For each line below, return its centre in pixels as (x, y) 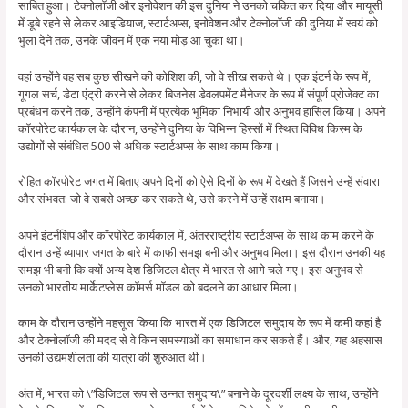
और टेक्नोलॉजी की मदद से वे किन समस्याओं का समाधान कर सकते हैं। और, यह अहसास (200, 340)
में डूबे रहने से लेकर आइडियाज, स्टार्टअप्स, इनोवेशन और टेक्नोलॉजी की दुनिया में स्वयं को (198, 23)
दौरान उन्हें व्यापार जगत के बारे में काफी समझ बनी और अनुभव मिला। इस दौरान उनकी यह (201, 252)
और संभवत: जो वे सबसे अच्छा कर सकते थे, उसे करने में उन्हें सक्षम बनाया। (172, 199)
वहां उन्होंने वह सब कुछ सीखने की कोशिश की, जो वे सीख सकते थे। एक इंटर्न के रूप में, (194, 76)
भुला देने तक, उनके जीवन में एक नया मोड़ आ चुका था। (131, 41)
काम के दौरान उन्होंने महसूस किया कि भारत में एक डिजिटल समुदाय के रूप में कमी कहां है (199, 323)
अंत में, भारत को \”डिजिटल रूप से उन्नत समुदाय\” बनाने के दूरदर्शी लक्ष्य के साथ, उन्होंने (198, 393)
